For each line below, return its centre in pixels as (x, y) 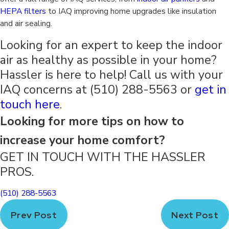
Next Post (195, 215)
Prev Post (34, 215)
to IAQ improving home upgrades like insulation (131, 11)
